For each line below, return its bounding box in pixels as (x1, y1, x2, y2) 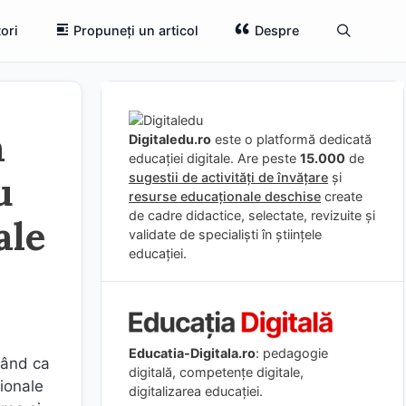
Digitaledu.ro (129, 131, 211, 147)
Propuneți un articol (73, 23, 199, 38)
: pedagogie (256, 344, 328, 361)
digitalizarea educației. (129, 382, 263, 399)
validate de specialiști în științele (129, 227, 322, 242)
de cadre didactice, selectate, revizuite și (129, 208, 375, 223)
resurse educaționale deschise (129, 188, 321, 204)
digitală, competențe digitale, (129, 363, 304, 380)
